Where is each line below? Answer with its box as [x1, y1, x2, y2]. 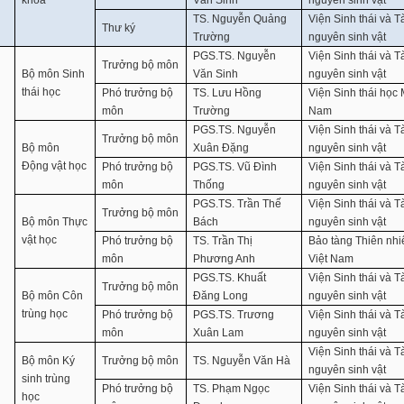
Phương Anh [193, 252, 256, 265]
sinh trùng [22, 372, 71, 385]
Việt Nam [308, 252, 354, 265]
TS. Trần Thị [193, 234, 253, 247]
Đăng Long [193, 289, 249, 302]
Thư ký [102, 22, 136, 34]
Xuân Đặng [193, 142, 250, 154]
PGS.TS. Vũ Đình [193, 161, 278, 173]
